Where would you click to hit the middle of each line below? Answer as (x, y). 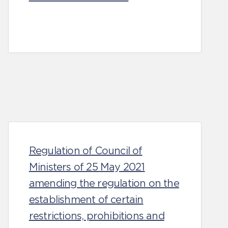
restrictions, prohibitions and (96, 216)
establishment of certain (86, 199)
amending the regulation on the (104, 183)
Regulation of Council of (85, 151)
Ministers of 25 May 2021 (87, 167)
